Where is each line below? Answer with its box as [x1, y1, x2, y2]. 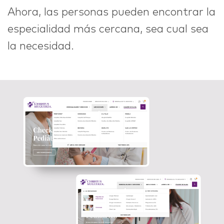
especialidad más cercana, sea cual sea [7, 23, 208, 35]
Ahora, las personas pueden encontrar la [7, 6, 215, 18]
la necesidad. [7, 40, 74, 52]
